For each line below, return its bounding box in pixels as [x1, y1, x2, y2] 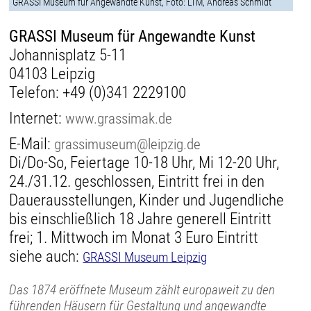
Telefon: [9, 83, 63, 103]
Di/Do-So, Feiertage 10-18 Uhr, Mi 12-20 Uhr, [9, 153, 280, 173]
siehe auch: [9, 247, 83, 267]
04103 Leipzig [9, 65, 96, 84]
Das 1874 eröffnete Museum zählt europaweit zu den [9, 282, 276, 299]
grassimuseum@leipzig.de [54, 135, 201, 153]
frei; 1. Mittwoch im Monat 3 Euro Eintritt [9, 228, 259, 248]
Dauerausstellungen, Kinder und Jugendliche [9, 191, 285, 210]
